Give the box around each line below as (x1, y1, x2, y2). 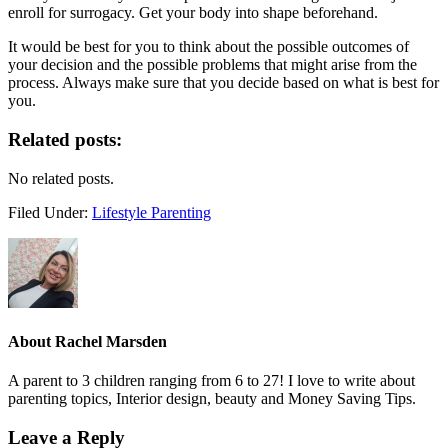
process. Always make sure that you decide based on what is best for (8, 74, 439, 92)
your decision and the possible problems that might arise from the (8, 56, 417, 74)
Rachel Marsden (55, 332, 167, 350)
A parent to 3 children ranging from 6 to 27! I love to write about (8, 372, 415, 390)
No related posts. (8, 169, 114, 187)
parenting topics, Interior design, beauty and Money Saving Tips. (8, 390, 416, 408)
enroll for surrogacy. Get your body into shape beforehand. (8, 4, 378, 22)
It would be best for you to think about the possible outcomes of (8, 38, 409, 56)
